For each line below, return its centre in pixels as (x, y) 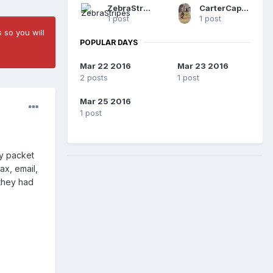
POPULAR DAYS (109, 42)
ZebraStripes (147, 8)
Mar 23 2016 (203, 66)
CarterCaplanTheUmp (245, 8)
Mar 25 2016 (105, 101)
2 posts (94, 78)
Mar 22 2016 (105, 66)
